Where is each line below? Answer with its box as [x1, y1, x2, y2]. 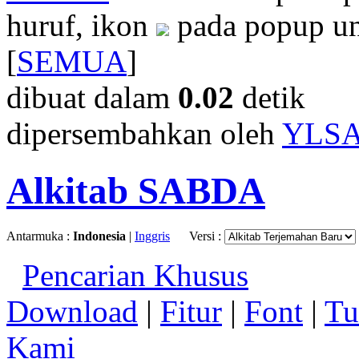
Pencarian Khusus [22, 258, 248, 293]
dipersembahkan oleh [6, 116, 282, 151]
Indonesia [73, 229, 126, 244]
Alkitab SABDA [6, 169, 265, 212]
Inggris [135, 229, 170, 244]
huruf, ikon [6, 8, 156, 43]
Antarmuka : [6, 229, 73, 244]
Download [6, 294, 138, 329]
